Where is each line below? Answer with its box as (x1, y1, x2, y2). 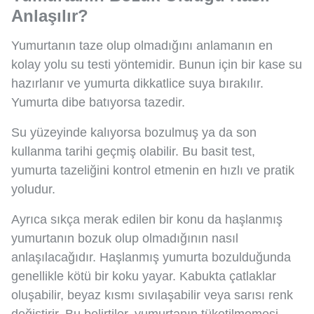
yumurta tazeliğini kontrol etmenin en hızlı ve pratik (11, 163, 294, 177)
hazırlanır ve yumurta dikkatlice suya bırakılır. (11, 76, 264, 90)
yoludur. (11, 182, 55, 196)
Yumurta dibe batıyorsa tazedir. (11, 95, 185, 109)
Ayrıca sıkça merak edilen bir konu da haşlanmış (11, 212, 282, 226)
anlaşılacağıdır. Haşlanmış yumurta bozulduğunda (11, 250, 291, 264)
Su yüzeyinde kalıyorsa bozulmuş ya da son (11, 125, 257, 139)
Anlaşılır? (11, 6, 88, 25)
